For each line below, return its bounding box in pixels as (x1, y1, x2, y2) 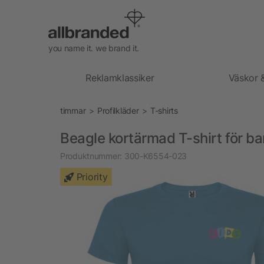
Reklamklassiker (85, 71, 154, 84)
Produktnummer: (60, 150, 123, 161)
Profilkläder (97, 105, 139, 115)
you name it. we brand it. (48, 42, 139, 53)
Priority (76, 170, 108, 183)
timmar (60, 105, 86, 115)
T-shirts (150, 105, 178, 115)
